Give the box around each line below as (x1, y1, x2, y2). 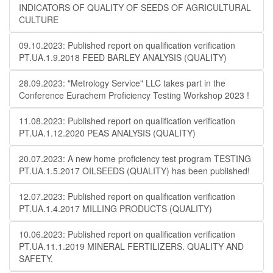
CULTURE (19, 13, 58, 26)
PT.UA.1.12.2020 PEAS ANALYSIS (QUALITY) (19, 127, 196, 139)
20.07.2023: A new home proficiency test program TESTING (19, 152, 251, 165)
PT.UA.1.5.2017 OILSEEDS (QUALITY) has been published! (19, 165, 250, 177)
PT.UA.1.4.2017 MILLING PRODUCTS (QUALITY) (19, 202, 212, 214)
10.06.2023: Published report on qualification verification (19, 228, 235, 240)
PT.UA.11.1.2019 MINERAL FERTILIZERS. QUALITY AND (19, 240, 244, 252)
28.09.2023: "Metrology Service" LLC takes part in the (19, 77, 225, 89)
